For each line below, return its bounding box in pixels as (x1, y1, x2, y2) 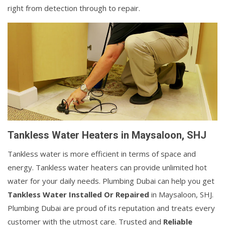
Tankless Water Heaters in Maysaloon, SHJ (8, 129, 206, 141)
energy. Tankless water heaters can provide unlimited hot (8, 162, 207, 172)
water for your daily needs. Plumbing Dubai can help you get (8, 175, 214, 186)
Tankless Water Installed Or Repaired (8, 189, 149, 199)
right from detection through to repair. (8, 3, 140, 13)
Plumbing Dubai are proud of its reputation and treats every (8, 202, 215, 213)
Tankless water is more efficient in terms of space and (8, 148, 196, 159)
